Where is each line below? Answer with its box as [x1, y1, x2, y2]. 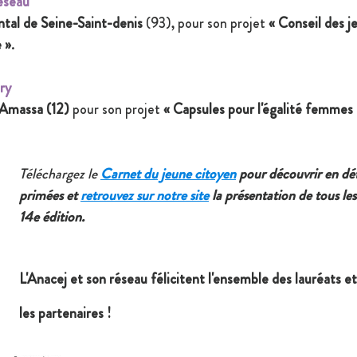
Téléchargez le [19, 163, 100, 185]
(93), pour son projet [143, 13, 269, 34]
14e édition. [19, 206, 84, 228]
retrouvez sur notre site [80, 185, 209, 206]
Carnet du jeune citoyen [100, 163, 236, 185]
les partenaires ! [19, 303, 111, 324]
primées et [19, 185, 80, 206]
